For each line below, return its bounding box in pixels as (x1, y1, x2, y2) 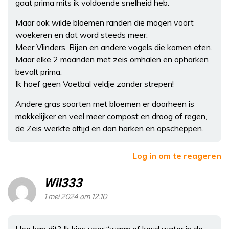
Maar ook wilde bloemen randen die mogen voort (15, 17, 194, 28)
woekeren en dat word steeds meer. (15, 29, 148, 40)
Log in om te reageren (132, 150, 221, 161)
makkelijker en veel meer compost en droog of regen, (15, 110, 207, 121)
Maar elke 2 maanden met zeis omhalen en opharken (15, 54, 209, 64)
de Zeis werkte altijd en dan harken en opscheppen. (15, 123, 203, 133)
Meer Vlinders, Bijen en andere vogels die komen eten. (15, 41, 212, 52)
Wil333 (44, 174, 82, 192)
